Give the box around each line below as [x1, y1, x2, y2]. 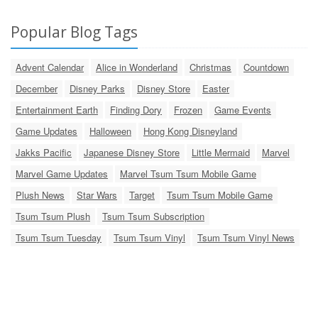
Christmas [190, 60, 231, 74]
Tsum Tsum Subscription [102, 209, 204, 223]
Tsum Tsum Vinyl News [197, 230, 295, 244]
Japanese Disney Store [84, 145, 180, 159]
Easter [202, 81, 229, 95]
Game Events [214, 102, 271, 116]
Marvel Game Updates [16, 166, 108, 180]
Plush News [16, 187, 65, 202]
